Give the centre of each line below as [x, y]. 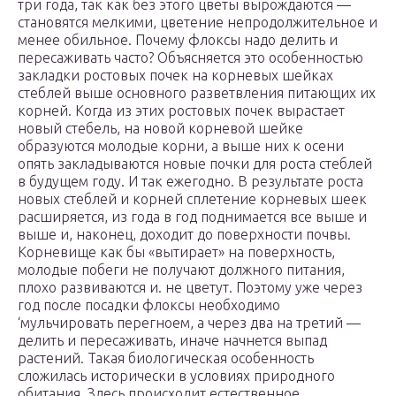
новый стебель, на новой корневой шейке [160, 129]
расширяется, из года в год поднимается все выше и [192, 217]
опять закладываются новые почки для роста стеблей [195, 164]
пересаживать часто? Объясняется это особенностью [190, 58]
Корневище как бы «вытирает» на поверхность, [176, 252]
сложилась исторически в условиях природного [176, 376]
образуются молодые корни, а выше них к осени [181, 146]
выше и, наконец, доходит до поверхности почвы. [184, 235]
